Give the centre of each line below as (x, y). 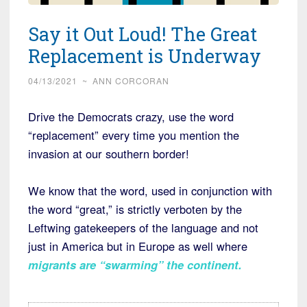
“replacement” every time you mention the (134, 135)
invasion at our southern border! (109, 154)
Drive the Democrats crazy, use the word (131, 117)
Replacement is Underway (145, 56)
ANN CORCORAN (131, 81)
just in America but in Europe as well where (138, 246)
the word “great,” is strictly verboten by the (135, 209)
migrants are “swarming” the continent (133, 265)
